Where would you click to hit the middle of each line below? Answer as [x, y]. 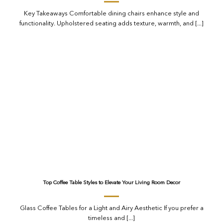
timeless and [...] [111, 219]
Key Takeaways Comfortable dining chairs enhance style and [111, 14]
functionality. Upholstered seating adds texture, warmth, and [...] [111, 24]
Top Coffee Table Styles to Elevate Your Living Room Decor [111, 183]
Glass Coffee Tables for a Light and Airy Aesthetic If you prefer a [111, 209]
